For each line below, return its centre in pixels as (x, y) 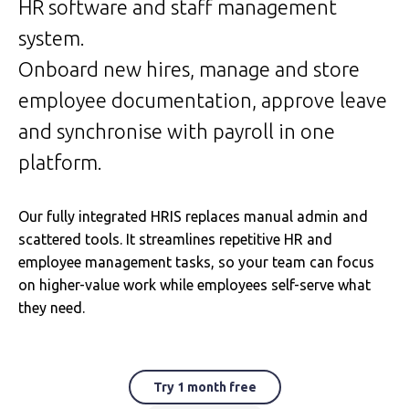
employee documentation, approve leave (203, 100)
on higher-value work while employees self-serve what (194, 285)
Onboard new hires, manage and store (189, 69)
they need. (52, 308)
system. (52, 38)
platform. (60, 162)
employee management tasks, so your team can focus (196, 262)
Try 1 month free (204, 387)
